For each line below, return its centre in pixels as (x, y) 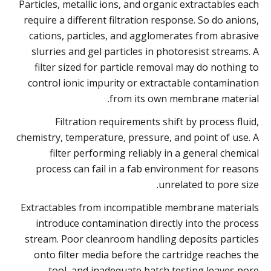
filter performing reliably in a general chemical (154, 153)
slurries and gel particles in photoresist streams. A (145, 51)
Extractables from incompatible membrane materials (140, 207)
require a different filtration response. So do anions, (141, 20)
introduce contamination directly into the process (147, 223)
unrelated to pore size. (209, 184)
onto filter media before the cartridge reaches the (146, 254)
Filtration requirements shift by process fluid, (157, 121)
